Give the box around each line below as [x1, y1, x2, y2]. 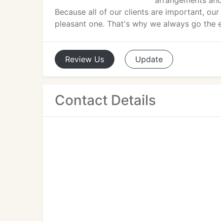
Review [65, 54, 92, 64]
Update [135, 54, 163, 64]
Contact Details [55, 92, 156, 109]
